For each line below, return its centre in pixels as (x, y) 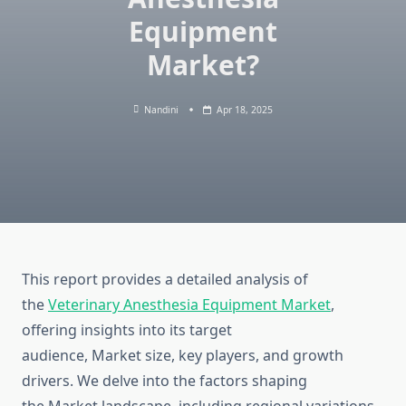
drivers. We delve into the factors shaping (164, 381)
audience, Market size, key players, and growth (183, 356)
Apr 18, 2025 (245, 110)
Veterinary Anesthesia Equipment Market (189, 305)
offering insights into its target (127, 330)
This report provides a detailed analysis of (165, 280)
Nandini (162, 110)
